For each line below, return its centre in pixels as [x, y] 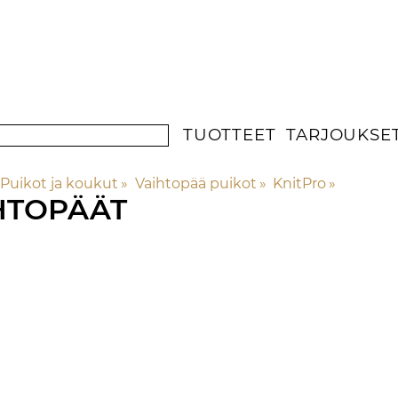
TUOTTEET [229, 135]
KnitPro [299, 183]
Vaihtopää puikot [195, 183]
